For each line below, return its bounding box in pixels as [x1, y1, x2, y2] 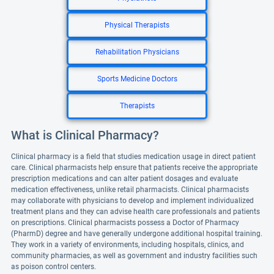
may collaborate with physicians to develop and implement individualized [11, 196, 254, 205]
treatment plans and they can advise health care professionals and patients [11, 207, 260, 216]
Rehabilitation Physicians [95, 48, 179, 56]
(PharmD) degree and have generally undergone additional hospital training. [11, 229, 262, 238]
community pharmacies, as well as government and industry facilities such [11, 251, 257, 260]
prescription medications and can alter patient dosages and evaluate [11, 174, 238, 183]
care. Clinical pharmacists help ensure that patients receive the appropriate [11, 163, 257, 172]
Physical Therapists [105, 21, 169, 29]
